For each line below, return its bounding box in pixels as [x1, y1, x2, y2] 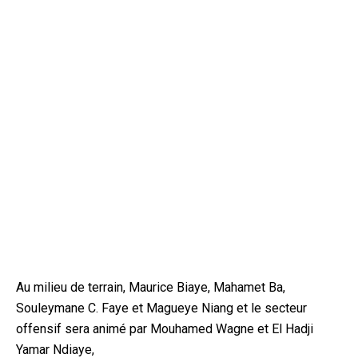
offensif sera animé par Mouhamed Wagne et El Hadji [16, 320, 313, 336]
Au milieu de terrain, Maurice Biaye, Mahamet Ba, [16, 279, 285, 295]
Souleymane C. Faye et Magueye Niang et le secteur [16, 300, 307, 316]
